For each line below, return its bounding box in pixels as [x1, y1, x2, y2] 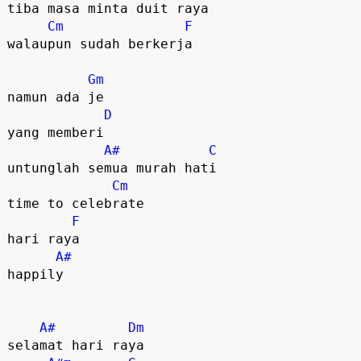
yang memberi [6, 124, 104, 140]
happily [6, 266, 64, 282]
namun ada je [6, 89, 112, 105]
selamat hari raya [6, 337, 144, 353]
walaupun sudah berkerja [6, 35, 193, 52]
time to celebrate [6, 195, 152, 211]
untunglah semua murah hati [6, 160, 217, 176]
